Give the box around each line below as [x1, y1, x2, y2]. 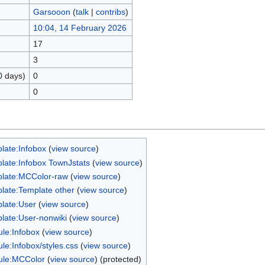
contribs [95, 7, 125, 17]
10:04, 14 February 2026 [33, 23, 127, 33]
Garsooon [33, 7, 70, 17]
